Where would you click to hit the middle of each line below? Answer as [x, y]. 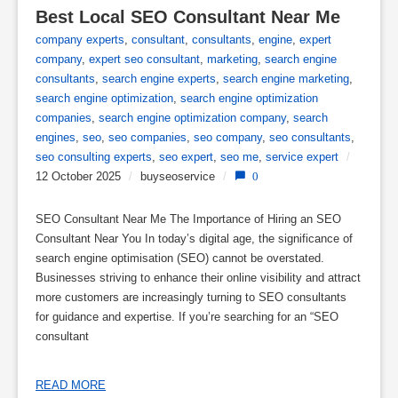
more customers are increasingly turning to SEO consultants [191, 297]
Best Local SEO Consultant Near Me [188, 17]
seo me [239, 157]
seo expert [186, 157]
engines [56, 137]
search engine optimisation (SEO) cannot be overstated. [180, 258]
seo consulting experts [94, 157]
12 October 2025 [78, 176]
